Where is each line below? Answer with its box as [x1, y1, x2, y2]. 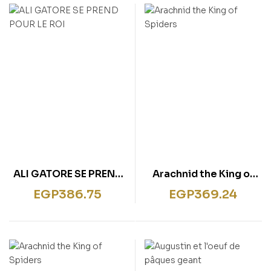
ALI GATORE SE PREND [13, 168, 122, 181]
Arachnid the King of [152, 168, 254, 181]
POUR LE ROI [36, 182, 99, 195]
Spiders [183, 182, 223, 195]
